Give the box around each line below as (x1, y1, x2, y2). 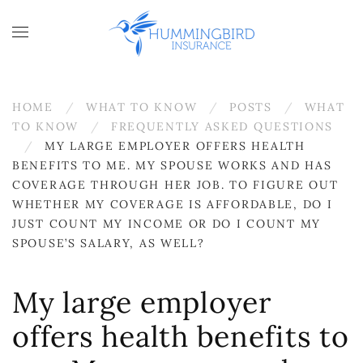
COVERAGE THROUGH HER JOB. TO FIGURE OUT (12, 177, 339, 192)
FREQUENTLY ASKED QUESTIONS (110, 119, 334, 134)
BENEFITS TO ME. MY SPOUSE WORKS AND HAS (12, 158, 332, 173)
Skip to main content (28, 30, 172, 49)
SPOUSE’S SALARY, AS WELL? (12, 236, 205, 250)
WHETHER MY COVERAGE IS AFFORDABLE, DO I (12, 197, 333, 211)
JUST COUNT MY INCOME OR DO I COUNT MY (12, 216, 321, 231)
